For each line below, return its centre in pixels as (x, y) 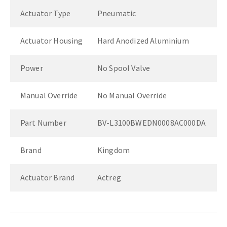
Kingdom (114, 150)
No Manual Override (132, 95)
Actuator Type (46, 13)
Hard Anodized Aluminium (143, 41)
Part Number (43, 123)
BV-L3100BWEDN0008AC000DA (152, 123)
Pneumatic (117, 13)
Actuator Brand (48, 177)
